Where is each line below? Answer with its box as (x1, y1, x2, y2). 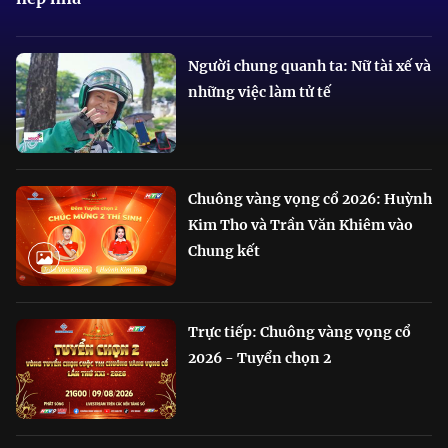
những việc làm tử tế (188, 82, 331, 101)
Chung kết (188, 241, 260, 260)
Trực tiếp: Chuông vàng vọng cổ (188, 322, 411, 341)
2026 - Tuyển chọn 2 (188, 348, 331, 367)
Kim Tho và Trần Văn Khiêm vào (188, 215, 413, 234)
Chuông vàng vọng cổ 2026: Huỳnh (188, 189, 432, 208)
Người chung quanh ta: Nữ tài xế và (188, 56, 431, 75)
